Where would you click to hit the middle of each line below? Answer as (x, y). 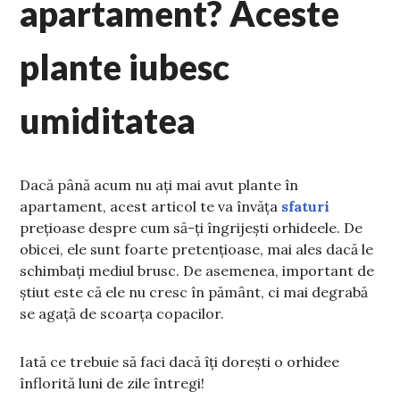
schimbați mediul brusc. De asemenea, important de (197, 271)
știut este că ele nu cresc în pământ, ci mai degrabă (194, 292)
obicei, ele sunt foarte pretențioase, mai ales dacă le (197, 250)
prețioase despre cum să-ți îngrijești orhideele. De (192, 228)
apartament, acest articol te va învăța (151, 207)
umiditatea (108, 121)
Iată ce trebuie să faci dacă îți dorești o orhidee (180, 362)
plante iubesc (125, 67)
